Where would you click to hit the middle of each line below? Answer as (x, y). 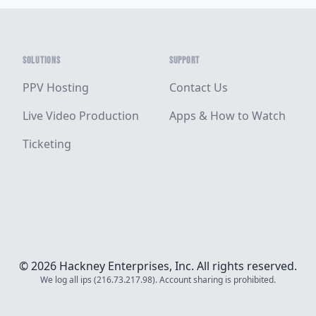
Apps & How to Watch (227, 116)
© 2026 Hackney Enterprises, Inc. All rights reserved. (158, 266)
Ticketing (47, 144)
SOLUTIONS (42, 60)
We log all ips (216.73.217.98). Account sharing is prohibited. (158, 280)
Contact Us (199, 87)
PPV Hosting (56, 87)
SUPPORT (184, 60)
